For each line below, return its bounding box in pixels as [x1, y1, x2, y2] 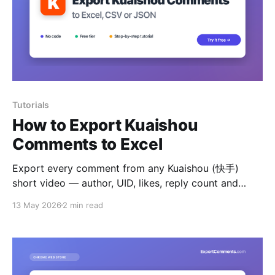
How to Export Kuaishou [12, 115, 198, 134]
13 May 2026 [12, 199, 61, 210]
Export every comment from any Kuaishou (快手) [12, 161, 239, 174]
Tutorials [12, 99, 50, 110]
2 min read [63, 199, 103, 210]
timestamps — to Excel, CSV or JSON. [12, 191, 191, 204]
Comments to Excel [12, 134, 163, 153]
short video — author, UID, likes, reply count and [12, 176, 238, 189]
